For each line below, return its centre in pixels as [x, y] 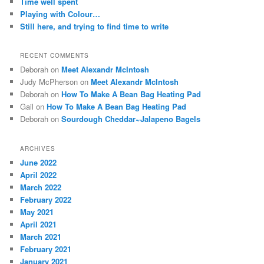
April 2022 [39, 174]
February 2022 [46, 199]
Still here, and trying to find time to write [95, 26]
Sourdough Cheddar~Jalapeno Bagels [131, 119]
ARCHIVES [38, 148]
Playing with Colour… [60, 14]
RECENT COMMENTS [55, 56]
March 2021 [41, 236]
